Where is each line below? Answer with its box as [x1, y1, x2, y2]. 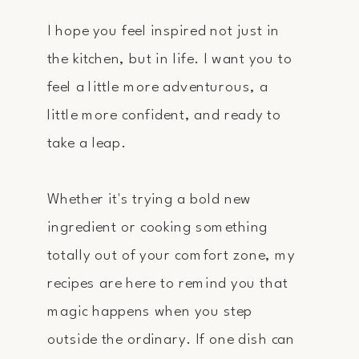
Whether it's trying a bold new [46, 192, 252, 207]
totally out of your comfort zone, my [46, 248, 296, 263]
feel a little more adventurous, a [46, 79, 268, 95]
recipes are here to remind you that [46, 276, 288, 291]
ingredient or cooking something [46, 220, 268, 235]
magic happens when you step [46, 304, 252, 319]
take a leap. [46, 135, 131, 151]
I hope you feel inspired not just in [46, 23, 280, 38]
